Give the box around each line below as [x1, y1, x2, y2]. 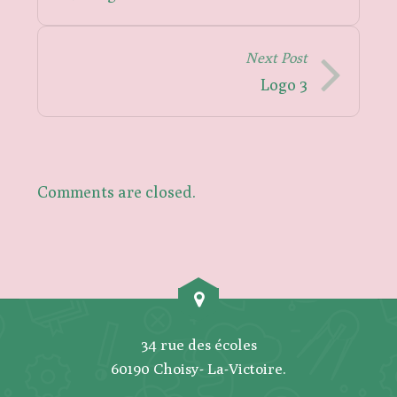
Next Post [245, 48, 307, 66]
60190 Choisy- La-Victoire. [111, 359, 286, 378]
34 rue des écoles [140, 335, 257, 354]
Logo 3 [260, 74, 307, 94]
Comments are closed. [37, 182, 197, 201]
